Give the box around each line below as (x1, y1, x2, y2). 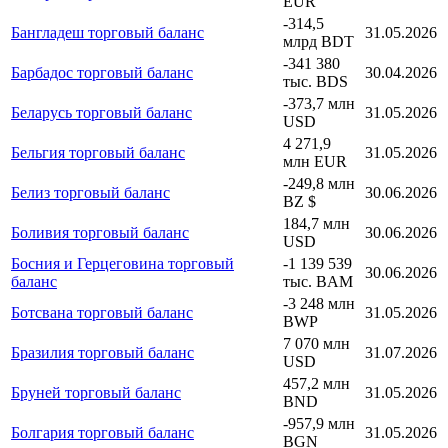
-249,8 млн (283, 174, 355, 192)
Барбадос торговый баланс (11, 63, 193, 81)
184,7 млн (283, 214, 350, 232)
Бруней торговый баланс (11, 383, 181, 401)
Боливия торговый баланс (11, 223, 189, 241)
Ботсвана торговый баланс (11, 303, 193, 321)
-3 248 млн (283, 294, 355, 312)
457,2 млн (283, 374, 350, 392)
